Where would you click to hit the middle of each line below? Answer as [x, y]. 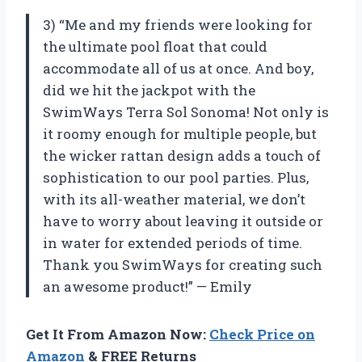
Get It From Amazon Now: [118, 334]
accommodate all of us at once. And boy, [178, 68]
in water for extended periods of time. [173, 242]
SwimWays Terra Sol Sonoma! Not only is [186, 112]
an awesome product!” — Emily [147, 286]
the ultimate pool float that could [155, 46]
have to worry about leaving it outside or [183, 221]
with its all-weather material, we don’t [174, 199]
